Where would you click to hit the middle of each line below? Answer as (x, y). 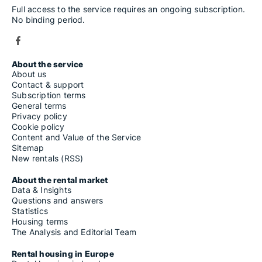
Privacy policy (39, 116)
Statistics (30, 211)
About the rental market (60, 180)
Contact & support (48, 85)
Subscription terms (49, 95)
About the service (48, 64)
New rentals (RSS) (48, 158)
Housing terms (40, 222)
